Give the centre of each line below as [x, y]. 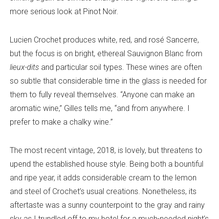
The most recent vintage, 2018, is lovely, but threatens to [106, 151]
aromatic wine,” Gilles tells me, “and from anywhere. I [100, 109]
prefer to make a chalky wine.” [61, 122]
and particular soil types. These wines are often [120, 67]
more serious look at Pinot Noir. [64, 12]
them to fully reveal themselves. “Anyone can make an [102, 95]
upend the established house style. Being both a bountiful [107, 164]
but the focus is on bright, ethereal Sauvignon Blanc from [106, 54]
